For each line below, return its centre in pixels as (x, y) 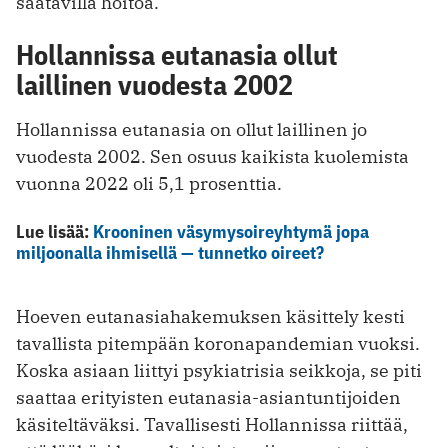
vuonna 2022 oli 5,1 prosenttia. (149, 184)
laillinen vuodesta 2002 (154, 85)
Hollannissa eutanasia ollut (177, 55)
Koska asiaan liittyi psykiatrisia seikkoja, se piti (219, 371)
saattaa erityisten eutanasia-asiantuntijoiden (208, 398)
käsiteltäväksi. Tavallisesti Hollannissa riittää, (212, 425)
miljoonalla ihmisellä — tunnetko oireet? (170, 253)
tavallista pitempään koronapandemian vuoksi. (218, 344)
